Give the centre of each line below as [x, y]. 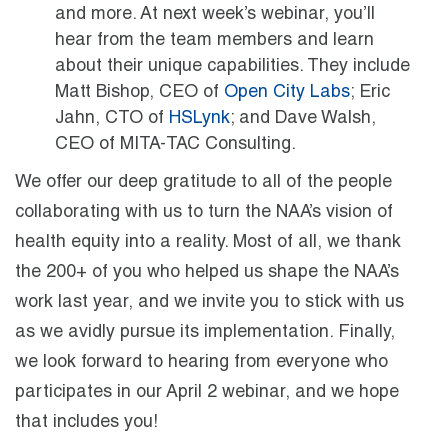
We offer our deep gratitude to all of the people [203, 182]
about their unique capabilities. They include [232, 66]
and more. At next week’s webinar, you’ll [215, 14]
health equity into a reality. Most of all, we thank [208, 242]
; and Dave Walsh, [303, 118]
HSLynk [199, 118]
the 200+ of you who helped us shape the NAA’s [207, 272]
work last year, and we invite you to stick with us [209, 302]
